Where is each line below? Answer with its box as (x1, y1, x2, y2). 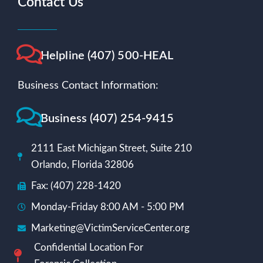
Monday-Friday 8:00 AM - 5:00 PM (31, 201, 184, 212)
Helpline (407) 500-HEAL (41, 50, 174, 62)
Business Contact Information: (18, 80, 159, 91)
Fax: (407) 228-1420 (31, 180, 121, 191)
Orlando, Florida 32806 (31, 159, 134, 170)
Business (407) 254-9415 (41, 113, 174, 124)
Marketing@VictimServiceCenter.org (31, 222, 190, 233)
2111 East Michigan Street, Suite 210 (31, 143, 192, 153)
